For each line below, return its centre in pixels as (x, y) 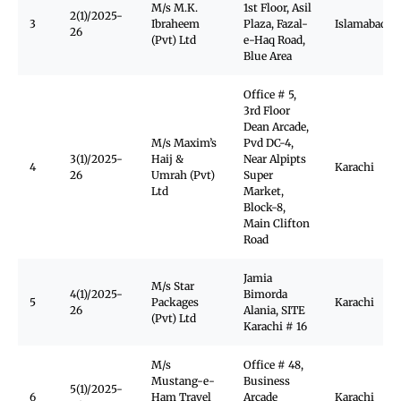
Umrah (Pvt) (183, 175)
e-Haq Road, (274, 40)
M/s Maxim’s (184, 143)
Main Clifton (277, 223)
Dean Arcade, (276, 127)
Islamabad (361, 24)
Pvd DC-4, (269, 143)
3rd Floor (267, 111)
